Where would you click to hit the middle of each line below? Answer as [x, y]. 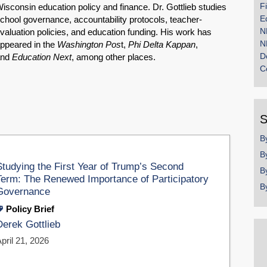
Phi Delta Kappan [162, 45]
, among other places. [114, 57]
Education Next [42, 57]
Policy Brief [30, 209]
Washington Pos [89, 45]
